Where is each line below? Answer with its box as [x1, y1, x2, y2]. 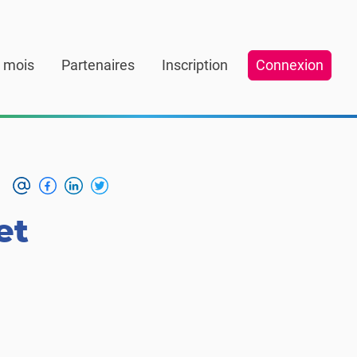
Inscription [162, 57, 228, 73]
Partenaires [61, 57, 135, 73]
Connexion [256, 57, 324, 73]
